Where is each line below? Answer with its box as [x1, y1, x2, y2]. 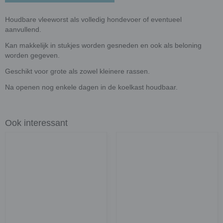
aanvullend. [5, 25, 41, 33]
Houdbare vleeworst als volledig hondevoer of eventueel [5, 15, 182, 23]
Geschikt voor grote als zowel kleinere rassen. [5, 67, 150, 75]
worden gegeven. [5, 51, 60, 59]
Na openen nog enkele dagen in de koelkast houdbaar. [5, 83, 178, 91]
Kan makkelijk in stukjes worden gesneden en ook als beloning [5, 41, 202, 49]
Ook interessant [5, 117, 68, 128]
